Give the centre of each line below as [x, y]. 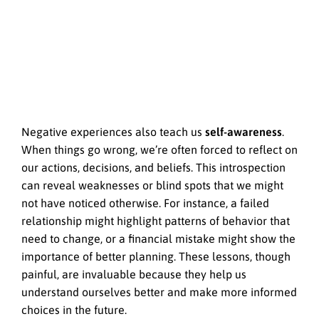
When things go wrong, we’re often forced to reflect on [159, 150]
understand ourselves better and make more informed [159, 292]
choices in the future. [74, 310]
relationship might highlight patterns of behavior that [156, 221]
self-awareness [244, 132]
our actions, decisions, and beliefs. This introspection [153, 168]
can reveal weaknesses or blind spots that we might [152, 185]
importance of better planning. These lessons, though [156, 257]
